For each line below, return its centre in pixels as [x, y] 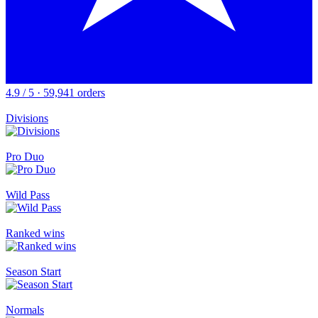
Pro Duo [25, 157]
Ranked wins [35, 234]
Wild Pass [28, 195]
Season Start [33, 272]
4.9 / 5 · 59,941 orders [55, 93]
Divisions [27, 119]
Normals [25, 310]
